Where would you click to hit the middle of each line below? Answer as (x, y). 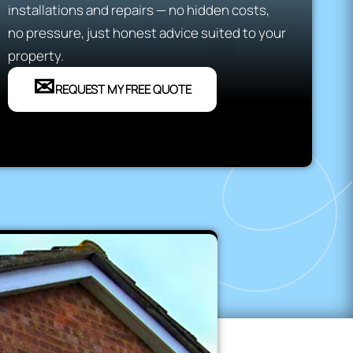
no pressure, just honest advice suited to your (147, 33)
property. (35, 56)
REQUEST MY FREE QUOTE (123, 90)
